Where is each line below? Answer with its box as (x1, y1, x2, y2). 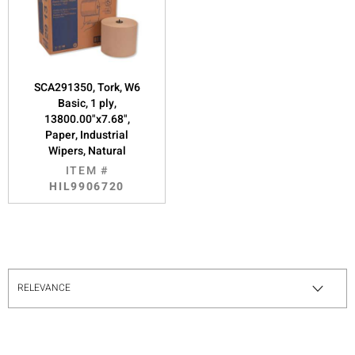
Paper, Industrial (45, 126, 129, 143)
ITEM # (65, 162, 109, 179)
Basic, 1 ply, (57, 94, 116, 112)
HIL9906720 (49, 177, 125, 195)
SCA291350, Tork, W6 (33, 78, 140, 96)
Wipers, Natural (48, 142, 126, 159)
